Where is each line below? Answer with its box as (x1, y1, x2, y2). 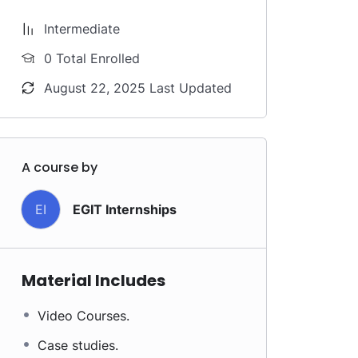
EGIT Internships (73, 201, 177, 217)
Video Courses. (38, 308, 129, 324)
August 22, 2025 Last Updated (44, 80, 232, 96)
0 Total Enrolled (44, 50, 140, 66)
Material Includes (22, 269, 165, 292)
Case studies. (38, 337, 118, 353)
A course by (22, 158, 97, 177)
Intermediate (44, 21, 120, 37)
